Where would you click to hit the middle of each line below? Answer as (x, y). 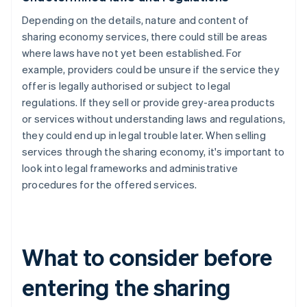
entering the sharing (126, 287)
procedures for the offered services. (110, 185)
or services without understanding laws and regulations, (154, 119)
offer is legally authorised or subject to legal (126, 86)
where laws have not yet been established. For (132, 53)
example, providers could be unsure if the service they (151, 70)
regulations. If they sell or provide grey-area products (149, 102)
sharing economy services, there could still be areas (145, 37)
